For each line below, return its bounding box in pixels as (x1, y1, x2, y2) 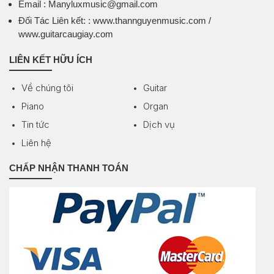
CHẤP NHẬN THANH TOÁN (9, 162, 128, 173)
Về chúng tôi (21, 81, 73, 94)
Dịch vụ (143, 118, 175, 130)
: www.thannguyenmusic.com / (88, 15, 211, 26)
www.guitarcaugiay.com (18, 28, 113, 39)
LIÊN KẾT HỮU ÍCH (9, 54, 92, 65)
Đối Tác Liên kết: (18, 15, 86, 26)
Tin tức (21, 118, 50, 130)
